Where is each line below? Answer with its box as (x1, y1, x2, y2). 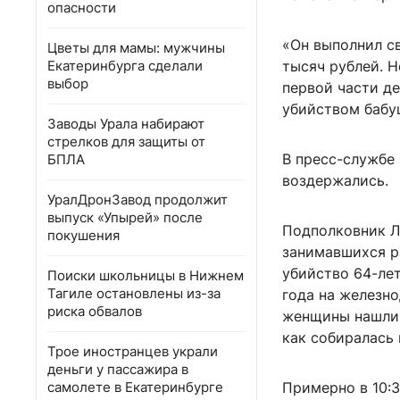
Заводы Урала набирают (47, 115, 204, 132)
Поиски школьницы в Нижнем (47, 267, 244, 284)
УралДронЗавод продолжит (47, 191, 228, 208)
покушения (47, 227, 120, 244)
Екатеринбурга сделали (47, 57, 203, 74)
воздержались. (282, 171, 388, 190)
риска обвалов (47, 303, 142, 320)
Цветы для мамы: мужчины (47, 39, 225, 56)
